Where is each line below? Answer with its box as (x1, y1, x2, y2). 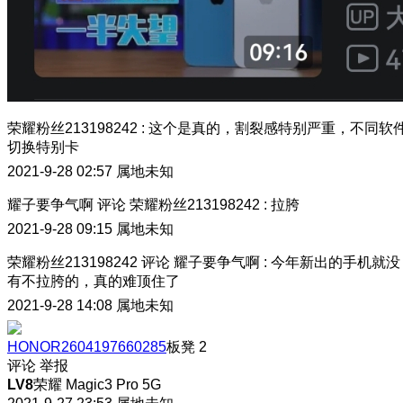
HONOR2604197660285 (7, 338, 166, 354)
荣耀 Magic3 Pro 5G (33, 376, 161, 392)
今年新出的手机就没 (271, 254, 400, 270)
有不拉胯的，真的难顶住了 (7, 273, 180, 289)
